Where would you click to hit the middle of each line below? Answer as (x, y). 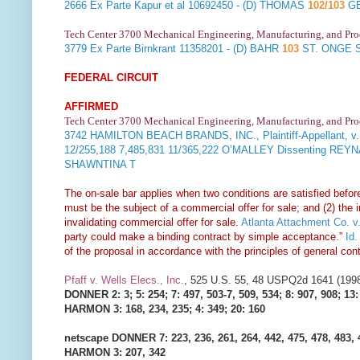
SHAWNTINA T (100, 165)
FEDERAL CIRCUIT (111, 78)
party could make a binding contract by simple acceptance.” (203, 237)
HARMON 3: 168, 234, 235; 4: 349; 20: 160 (165, 309)
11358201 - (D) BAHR (229, 49)
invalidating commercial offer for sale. (153, 223)
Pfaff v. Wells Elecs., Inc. (124, 280)
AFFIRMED (91, 107)
